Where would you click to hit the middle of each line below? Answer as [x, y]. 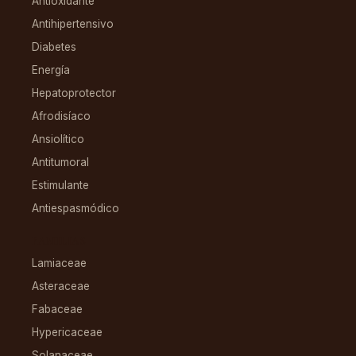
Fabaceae [57, 309]
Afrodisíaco [61, 116]
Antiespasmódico [75, 208]
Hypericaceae [67, 332]
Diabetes [54, 46]
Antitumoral [60, 162]
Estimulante [60, 185]
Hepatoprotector [74, 93]
